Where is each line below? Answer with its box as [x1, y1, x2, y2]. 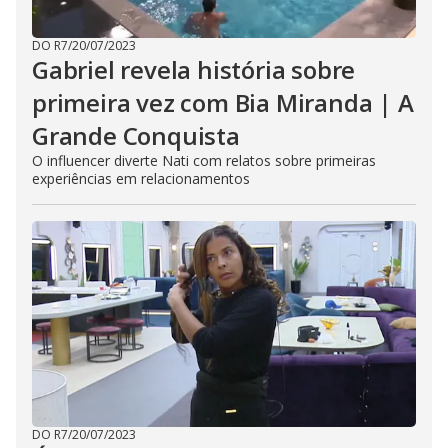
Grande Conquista [32, 119, 240, 152]
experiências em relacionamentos [32, 169, 250, 188]
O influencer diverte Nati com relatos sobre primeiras [32, 151, 376, 170]
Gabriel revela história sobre [32, 53, 356, 86]
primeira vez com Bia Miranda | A [32, 86, 414, 119]
